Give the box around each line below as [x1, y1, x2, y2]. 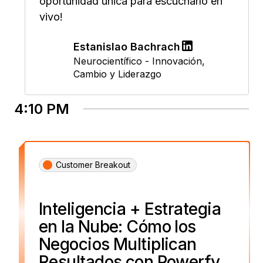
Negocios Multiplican [39, 234, 197, 254]
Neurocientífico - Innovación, [73, 55, 205, 67]
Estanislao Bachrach [73, 40, 180, 53]
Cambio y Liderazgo [73, 68, 161, 80]
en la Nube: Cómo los [39, 216, 196, 237]
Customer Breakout [56, 159, 130, 170]
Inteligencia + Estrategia [39, 198, 221, 219]
